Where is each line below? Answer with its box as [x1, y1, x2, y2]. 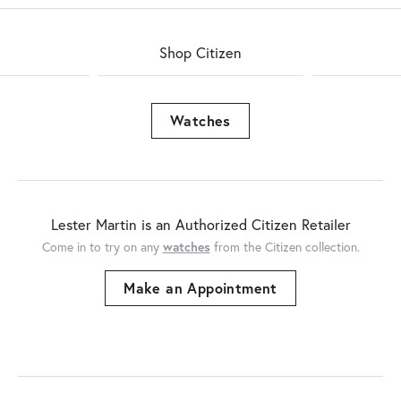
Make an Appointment [124, 277, 277, 297]
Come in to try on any [41, 238, 159, 255]
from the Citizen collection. [209, 238, 360, 255]
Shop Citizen [159, 42, 242, 63]
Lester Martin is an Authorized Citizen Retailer [50, 214, 351, 235]
